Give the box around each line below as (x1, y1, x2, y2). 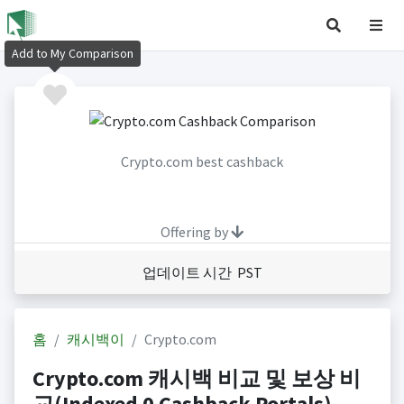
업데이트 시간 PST (142, 263, 262, 282)
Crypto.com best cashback (121, 152, 283, 171)
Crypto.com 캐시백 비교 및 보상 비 (32, 364, 361, 393)
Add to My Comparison (12, 45, 133, 62)
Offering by (161, 223, 231, 242)
